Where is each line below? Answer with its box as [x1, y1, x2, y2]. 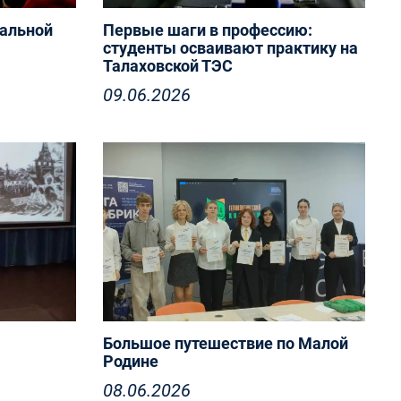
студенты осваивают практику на [102, 38, 358, 57]
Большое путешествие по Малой [102, 334, 348, 353]
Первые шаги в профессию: [102, 21, 312, 39]
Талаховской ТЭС [102, 56, 233, 75]
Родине [102, 352, 158, 371]
